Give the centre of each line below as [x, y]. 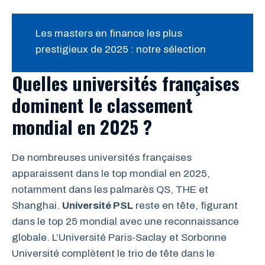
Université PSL [98, 206]
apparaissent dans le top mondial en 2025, [111, 174]
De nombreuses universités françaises [102, 158]
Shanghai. [37, 206]
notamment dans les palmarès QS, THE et [110, 190]
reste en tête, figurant [185, 206]
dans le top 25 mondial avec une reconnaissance [125, 222]
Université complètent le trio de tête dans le [113, 254]
